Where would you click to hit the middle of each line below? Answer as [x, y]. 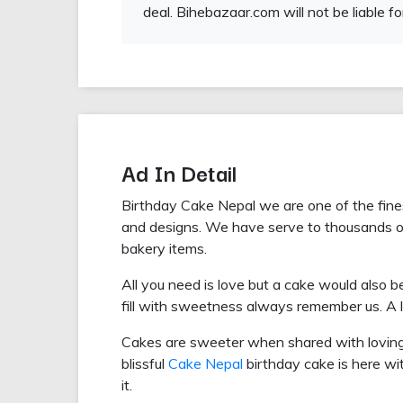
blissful [145, 364]
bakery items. [166, 249]
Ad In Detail [179, 172]
